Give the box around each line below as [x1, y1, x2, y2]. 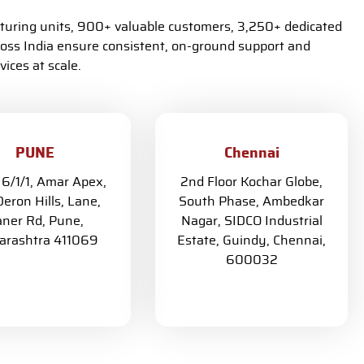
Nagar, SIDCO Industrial [180, 214, 323, 227]
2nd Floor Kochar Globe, [180, 175, 323, 188]
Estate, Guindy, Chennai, [177, 234, 327, 247]
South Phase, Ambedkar [179, 195, 325, 208]
